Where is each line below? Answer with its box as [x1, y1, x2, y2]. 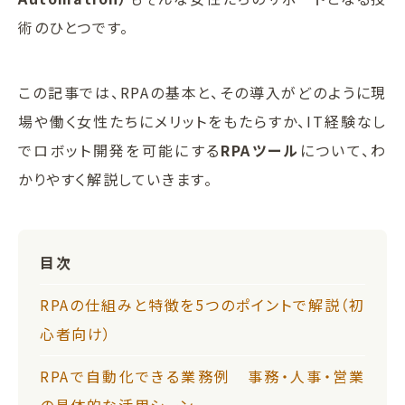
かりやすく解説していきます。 [18, 167, 213, 190]
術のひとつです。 [18, 15, 129, 38]
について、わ [299, 138, 387, 161]
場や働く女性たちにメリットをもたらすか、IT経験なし [18, 109, 387, 132]
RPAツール [221, 138, 300, 161]
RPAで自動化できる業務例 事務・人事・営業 [40, 364, 365, 387]
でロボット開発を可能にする [18, 138, 221, 161]
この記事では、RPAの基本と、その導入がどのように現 [18, 80, 387, 103]
